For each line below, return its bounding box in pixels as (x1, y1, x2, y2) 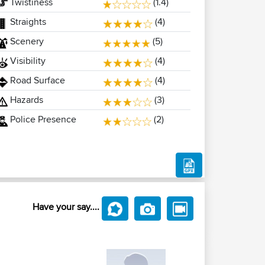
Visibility (7, 54, 46, 67)
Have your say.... (33, 199, 99, 214)
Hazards (7, 93, 43, 106)
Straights (7, 15, 46, 28)
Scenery (7, 34, 44, 48)
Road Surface (7, 73, 65, 87)
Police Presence (7, 112, 76, 126)
